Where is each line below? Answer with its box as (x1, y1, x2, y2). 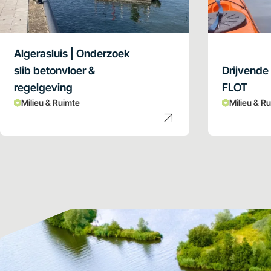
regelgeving (14, 80, 73, 94)
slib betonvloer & (14, 64, 95, 77)
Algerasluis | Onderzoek (14, 47, 130, 60)
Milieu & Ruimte (21, 97, 80, 108)
